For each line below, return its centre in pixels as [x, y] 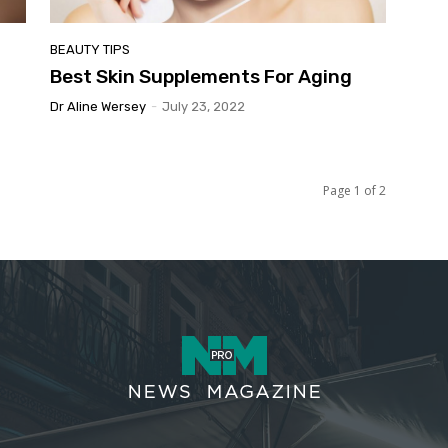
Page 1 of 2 [354, 191]
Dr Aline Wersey [98, 107]
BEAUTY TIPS [90, 50]
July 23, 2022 [203, 107]
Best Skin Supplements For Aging [201, 77]
